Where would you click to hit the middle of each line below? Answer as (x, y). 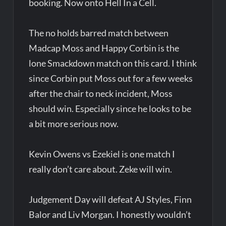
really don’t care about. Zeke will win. (101, 169)
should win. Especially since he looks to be (110, 108)
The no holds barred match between (99, 33)
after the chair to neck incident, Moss (101, 93)
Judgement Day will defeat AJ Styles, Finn (110, 199)
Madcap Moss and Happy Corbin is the (104, 48)
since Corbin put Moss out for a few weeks (111, 78)
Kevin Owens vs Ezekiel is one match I (102, 154)
